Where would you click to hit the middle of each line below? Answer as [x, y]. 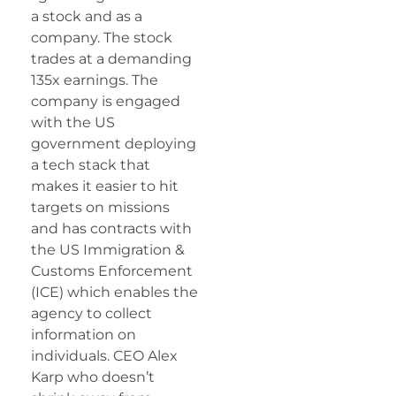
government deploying [114, 143]
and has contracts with [111, 228]
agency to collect [91, 313]
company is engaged [106, 101]
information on [84, 334]
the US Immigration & [108, 249]
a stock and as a [87, 16]
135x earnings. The [95, 80]
